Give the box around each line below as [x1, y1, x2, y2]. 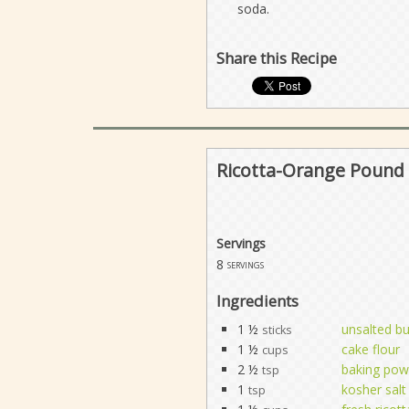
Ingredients [215, 289, 299, 311]
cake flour [341, 340, 400, 358]
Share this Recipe [215, 47, 337, 68]
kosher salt [341, 380, 406, 398]
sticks [261, 321, 292, 338]
